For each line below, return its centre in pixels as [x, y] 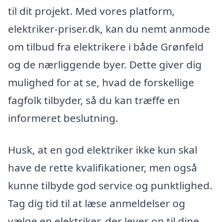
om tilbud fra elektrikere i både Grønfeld [106, 47]
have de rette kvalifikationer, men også [103, 167]
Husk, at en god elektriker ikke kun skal [103, 149]
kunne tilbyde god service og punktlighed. [110, 185]
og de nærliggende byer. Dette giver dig [105, 65]
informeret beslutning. [63, 118]
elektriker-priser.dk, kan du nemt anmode [109, 29]
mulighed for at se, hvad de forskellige [101, 83]
